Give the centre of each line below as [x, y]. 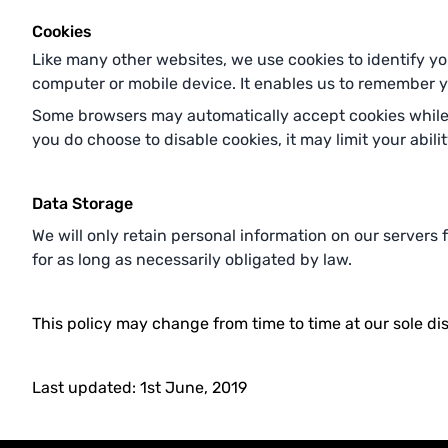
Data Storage [82, 203]
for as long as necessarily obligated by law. [192, 259]
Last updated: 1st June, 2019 [139, 387]
